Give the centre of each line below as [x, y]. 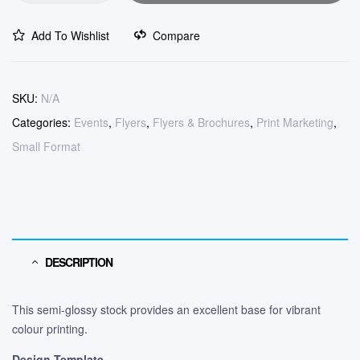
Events [91, 122]
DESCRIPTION [79, 262]
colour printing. [50, 328]
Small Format [46, 146]
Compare [176, 35]
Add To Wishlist [70, 35]
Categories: [43, 122]
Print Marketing [295, 122]
